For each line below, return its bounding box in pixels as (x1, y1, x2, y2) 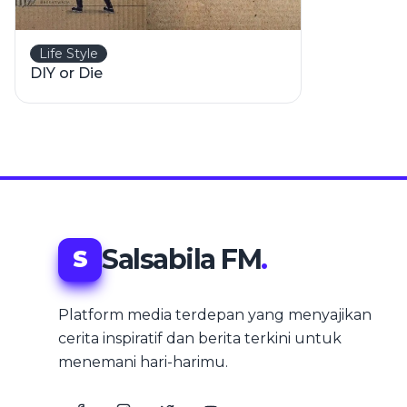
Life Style (39, 45, 98, 62)
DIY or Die (30, 65, 103, 82)
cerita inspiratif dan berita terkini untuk (58, 330, 342, 347)
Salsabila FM (102, 243, 261, 276)
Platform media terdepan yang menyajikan (58, 306, 372, 323)
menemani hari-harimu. (58, 353, 228, 371)
